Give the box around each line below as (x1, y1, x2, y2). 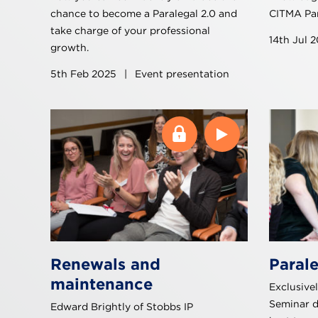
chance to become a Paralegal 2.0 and (50, 8, 237, 20)
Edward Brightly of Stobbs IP (50, 300, 193, 312)
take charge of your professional (50, 25, 210, 37)
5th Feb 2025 (50, 68, 119, 80)
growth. (50, 42, 89, 54)
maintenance (50, 274, 153, 293)
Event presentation (132, 68, 229, 80)
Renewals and (50, 254, 160, 273)
